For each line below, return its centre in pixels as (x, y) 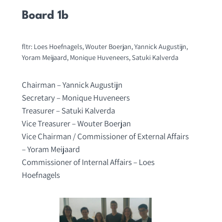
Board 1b (45, 16)
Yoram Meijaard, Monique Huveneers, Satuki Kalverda (100, 57)
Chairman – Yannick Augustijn (72, 84)
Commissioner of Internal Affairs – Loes (88, 162)
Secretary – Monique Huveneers (76, 97)
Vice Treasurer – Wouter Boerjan (76, 123)
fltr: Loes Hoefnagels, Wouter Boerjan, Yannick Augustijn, (105, 46)
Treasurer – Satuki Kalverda (68, 110)
